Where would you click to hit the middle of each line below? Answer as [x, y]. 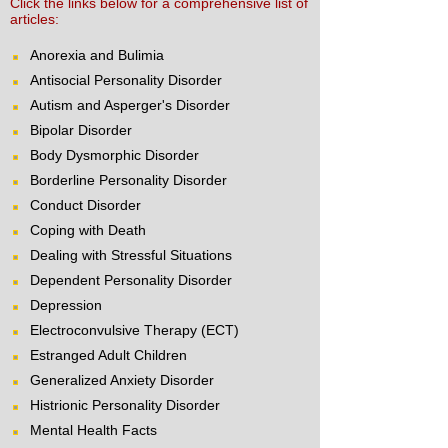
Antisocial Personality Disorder [126, 80]
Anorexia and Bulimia [97, 55]
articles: [34, 19]
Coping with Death [88, 230]
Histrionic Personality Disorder [125, 405]
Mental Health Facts [93, 430]
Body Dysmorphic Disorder [114, 155]
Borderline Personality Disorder [128, 180]
